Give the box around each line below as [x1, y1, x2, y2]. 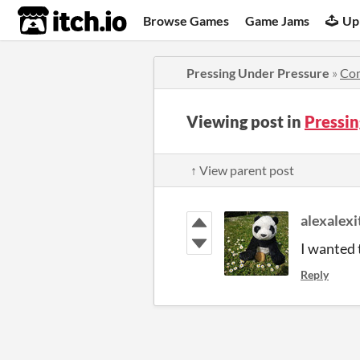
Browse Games [143, 12, 230, 28]
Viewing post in [186, 112, 305, 131]
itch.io [17, 5, 88, 37]
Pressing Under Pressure [186, 65, 329, 80]
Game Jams [245, 12, 310, 28]
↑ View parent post [190, 162, 294, 178]
